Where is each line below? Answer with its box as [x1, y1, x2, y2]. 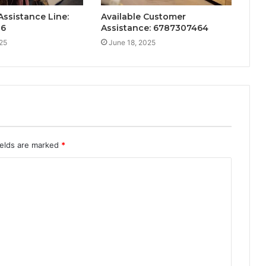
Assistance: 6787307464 [100, 23, 208, 34]
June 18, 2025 [108, 38, 156, 47]
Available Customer [100, 11, 186, 23]
